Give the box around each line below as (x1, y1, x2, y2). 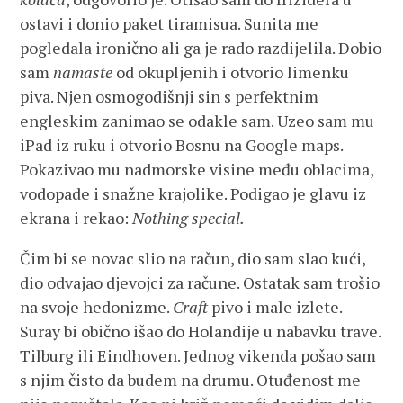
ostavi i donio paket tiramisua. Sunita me (20, 13, 319, 34)
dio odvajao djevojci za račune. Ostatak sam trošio (20, 272, 381, 293)
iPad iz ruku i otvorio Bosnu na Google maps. (20, 134, 344, 156)
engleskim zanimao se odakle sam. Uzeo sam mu (20, 110, 375, 131)
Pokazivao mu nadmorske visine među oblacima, (20, 158, 374, 180)
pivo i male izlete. (208, 296, 343, 318)
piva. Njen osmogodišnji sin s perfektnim (20, 85, 319, 107)
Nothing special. (132, 207, 246, 228)
